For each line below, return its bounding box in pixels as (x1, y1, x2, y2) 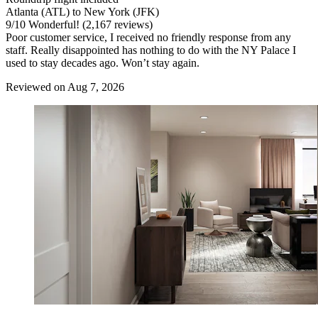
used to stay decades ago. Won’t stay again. (6, 56, 199, 69)
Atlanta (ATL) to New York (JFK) (6, 5, 159, 18)
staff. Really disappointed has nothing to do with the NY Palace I (6, 43, 296, 56)
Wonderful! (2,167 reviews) (26, 18, 153, 31)
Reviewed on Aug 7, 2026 (6, 80, 124, 93)
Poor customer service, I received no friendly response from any (6, 31, 291, 43)
